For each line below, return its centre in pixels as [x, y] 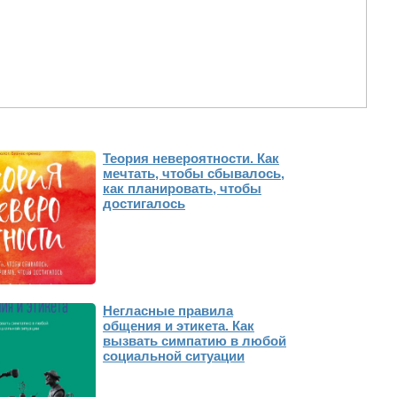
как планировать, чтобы [183, 188]
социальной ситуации [174, 355]
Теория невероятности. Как [191, 158]
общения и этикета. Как [179, 325]
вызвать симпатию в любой [195, 340]
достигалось [144, 203]
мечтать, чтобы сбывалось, [194, 173]
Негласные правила [168, 310]
